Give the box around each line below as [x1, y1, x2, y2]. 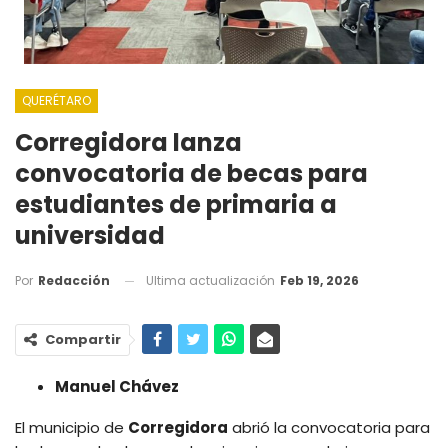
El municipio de [15, 417, 128, 439]
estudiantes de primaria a [15, 187, 337, 221]
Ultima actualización [146, 271, 278, 289]
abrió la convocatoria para [228, 417, 430, 439]
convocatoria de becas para [15, 156, 368, 190]
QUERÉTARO [22, 91, 91, 109]
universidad [15, 218, 165, 252]
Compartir [45, 330, 121, 350]
